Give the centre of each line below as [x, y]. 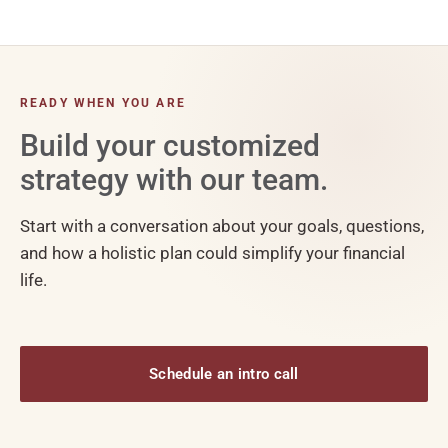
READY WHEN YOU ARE [103, 103]
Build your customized [170, 146]
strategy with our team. [174, 180]
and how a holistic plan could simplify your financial [212, 253]
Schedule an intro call [224, 374]
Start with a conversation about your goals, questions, [222, 226]
